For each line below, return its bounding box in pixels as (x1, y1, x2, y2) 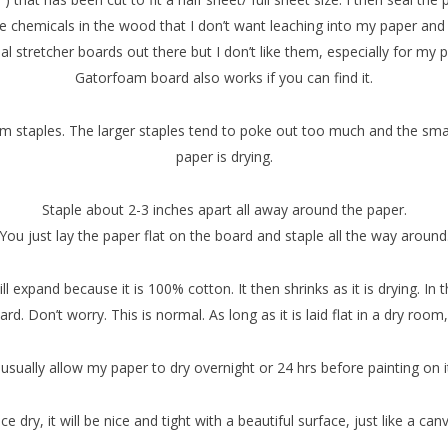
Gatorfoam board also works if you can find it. (75, 68, 373, 88)
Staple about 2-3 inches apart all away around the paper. (41, 200, 407, 220)
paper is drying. (175, 147, 273, 167)
